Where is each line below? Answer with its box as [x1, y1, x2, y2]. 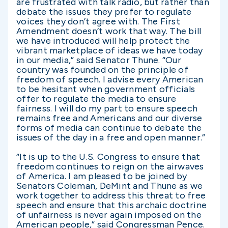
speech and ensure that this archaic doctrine [16, 199, 207, 211]
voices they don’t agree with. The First [16, 16, 180, 27]
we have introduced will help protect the [16, 35, 190, 46]
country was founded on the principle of [16, 64, 188, 75]
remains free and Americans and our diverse [16, 112, 203, 124]
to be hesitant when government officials [16, 83, 195, 95]
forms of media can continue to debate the [16, 122, 202, 133]
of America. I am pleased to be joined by [16, 170, 187, 182]
